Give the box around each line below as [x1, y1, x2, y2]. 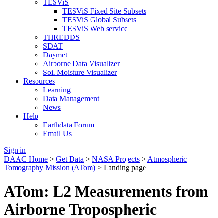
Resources [23, 77, 55, 85]
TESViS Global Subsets [62, 16, 136, 24]
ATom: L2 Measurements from [4, 182, 208, 200]
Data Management [43, 94, 99, 103]
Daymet [43, 51, 67, 59]
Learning [43, 86, 71, 94]
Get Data [56, 155, 84, 163]
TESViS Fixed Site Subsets [62, 7, 146, 15]
